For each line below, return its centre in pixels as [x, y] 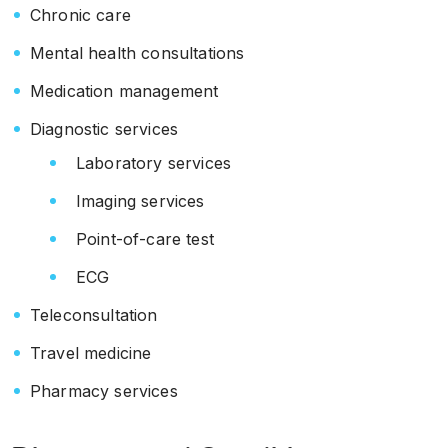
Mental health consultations [137, 53]
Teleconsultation [94, 315]
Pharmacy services [104, 391]
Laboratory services [154, 163]
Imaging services [140, 201]
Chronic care [80, 15]
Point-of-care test [148, 239]
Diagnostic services [104, 129]
